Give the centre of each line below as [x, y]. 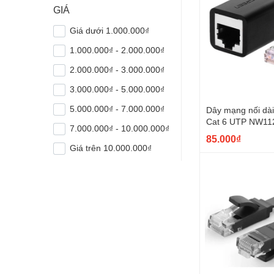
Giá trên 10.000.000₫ [111, 148]
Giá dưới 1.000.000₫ [110, 30]
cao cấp [221, 133]
